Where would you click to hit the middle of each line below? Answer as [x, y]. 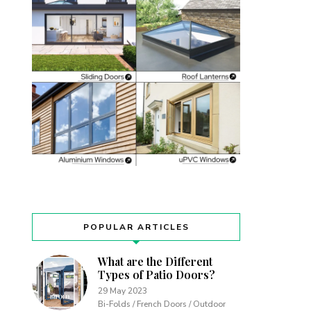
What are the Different [155, 261]
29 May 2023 [123, 291]
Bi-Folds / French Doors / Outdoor [162, 304]
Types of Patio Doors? [157, 274]
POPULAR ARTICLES [136, 227]
